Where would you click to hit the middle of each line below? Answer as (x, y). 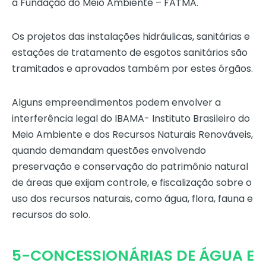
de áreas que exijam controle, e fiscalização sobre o (132, 183)
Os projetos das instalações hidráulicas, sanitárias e (131, 37)
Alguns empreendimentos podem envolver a (116, 103)
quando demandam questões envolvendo (109, 151)
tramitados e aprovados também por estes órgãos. (132, 69)
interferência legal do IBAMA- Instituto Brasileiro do (131, 119)
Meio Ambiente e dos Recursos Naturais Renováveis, (132, 135)
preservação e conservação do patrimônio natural (130, 167)
